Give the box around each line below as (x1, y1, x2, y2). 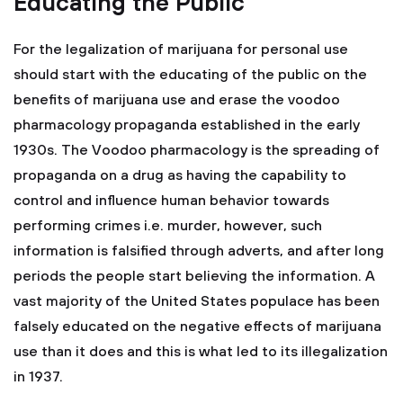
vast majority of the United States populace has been (13, 292, 380, 310)
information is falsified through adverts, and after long (13, 242, 384, 260)
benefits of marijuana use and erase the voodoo (13, 91, 340, 109)
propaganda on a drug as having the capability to (13, 166, 346, 184)
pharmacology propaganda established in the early (13, 116, 360, 134)
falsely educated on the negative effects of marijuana (13, 318, 381, 336)
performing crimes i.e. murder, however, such (13, 217, 322, 235)
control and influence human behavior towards (13, 192, 329, 210)
